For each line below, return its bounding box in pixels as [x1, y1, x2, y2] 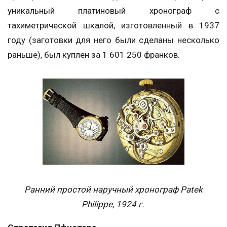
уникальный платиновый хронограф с [8, 5, 219, 16]
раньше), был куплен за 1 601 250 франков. [8, 49, 180, 60]
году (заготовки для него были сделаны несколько [8, 34, 219, 45]
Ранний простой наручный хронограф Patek [24, 184, 203, 195]
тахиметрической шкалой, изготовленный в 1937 [8, 20, 219, 30]
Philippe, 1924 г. [81, 199, 144, 209]
